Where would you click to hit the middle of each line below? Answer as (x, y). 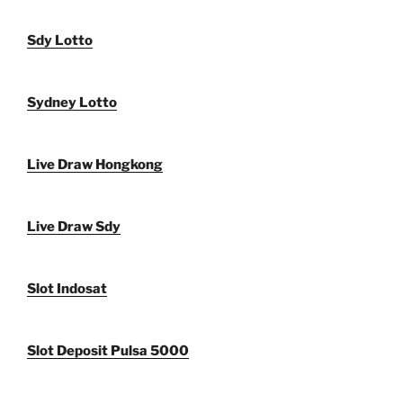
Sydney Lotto (72, 103)
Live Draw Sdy (74, 227)
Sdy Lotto (60, 41)
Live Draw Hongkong (95, 165)
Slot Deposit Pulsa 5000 (108, 351)
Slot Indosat (67, 289)
